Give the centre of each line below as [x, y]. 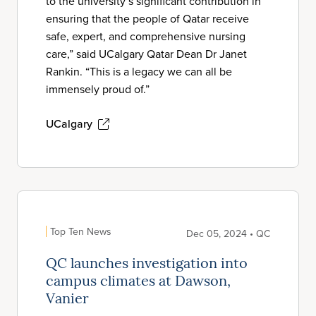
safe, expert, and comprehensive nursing [146, 36]
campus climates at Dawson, [138, 282]
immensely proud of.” [98, 89]
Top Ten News [81, 231]
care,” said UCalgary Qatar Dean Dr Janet [146, 54]
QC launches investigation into [147, 265]
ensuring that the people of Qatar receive [147, 18]
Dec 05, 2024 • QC [228, 233]
